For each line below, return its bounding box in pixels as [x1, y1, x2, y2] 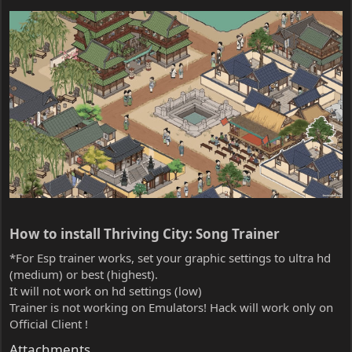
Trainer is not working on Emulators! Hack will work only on [9, 299, 333, 315]
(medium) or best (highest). [9, 266, 158, 282]
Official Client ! [9, 315, 88, 332]
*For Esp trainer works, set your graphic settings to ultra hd [9, 249, 331, 266]
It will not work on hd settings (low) [9, 282, 202, 299]
